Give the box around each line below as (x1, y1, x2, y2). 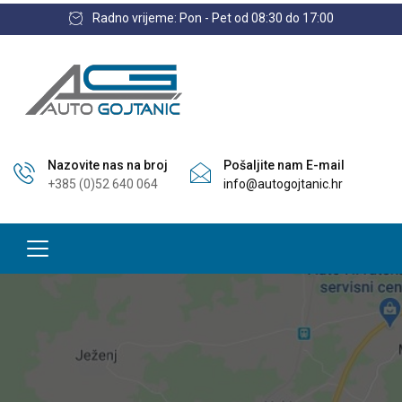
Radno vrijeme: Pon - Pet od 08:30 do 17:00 (92, 11, 334, 25)
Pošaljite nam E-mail (223, 158, 345, 172)
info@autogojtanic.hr (223, 177, 343, 191)
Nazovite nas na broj (48, 158, 168, 172)
